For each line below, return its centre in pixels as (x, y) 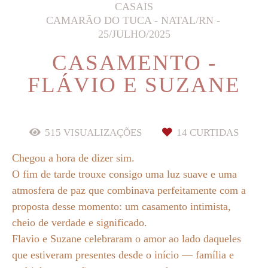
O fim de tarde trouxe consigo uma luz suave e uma (124, 174)
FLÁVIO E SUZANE (134, 84)
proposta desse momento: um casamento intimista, (121, 206)
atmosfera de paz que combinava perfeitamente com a (129, 190)
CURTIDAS (213, 132)
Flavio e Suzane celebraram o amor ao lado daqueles (127, 238)
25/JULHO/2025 (134, 34)
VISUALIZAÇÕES (103, 132)
